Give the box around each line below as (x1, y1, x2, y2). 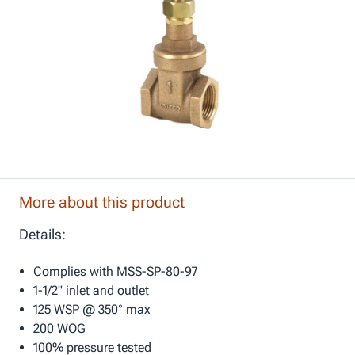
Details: (19, 225, 66, 242)
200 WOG (32, 320, 86, 336)
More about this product (19, 192, 185, 212)
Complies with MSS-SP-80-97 (32, 263, 197, 279)
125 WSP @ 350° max (32, 301, 151, 317)
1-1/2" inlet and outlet (32, 282, 149, 298)
